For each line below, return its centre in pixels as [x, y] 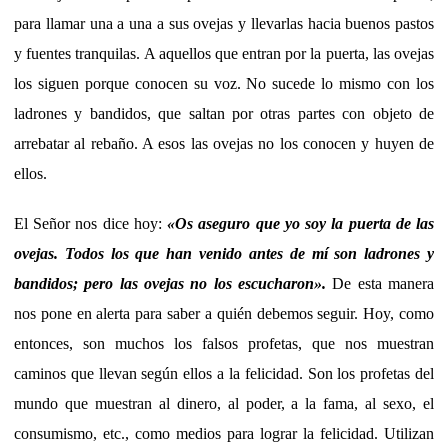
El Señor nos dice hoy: [91, 223]
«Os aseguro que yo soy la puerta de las [301, 223]
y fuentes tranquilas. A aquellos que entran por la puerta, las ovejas [224, 53]
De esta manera [380, 283]
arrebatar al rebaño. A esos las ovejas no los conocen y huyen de [224, 143]
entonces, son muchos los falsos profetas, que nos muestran [224, 343]
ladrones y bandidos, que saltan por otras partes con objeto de [224, 113]
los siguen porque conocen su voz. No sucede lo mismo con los [224, 83]
